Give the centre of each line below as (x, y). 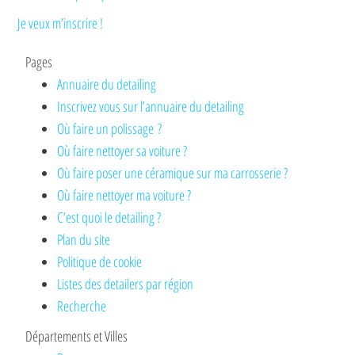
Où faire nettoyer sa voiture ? (122, 151)
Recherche (82, 306)
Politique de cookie (100, 262)
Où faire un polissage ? (110, 129)
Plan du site (84, 240)
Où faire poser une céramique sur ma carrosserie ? (173, 173)
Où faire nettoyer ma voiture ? (124, 195)
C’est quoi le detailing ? (109, 218)
